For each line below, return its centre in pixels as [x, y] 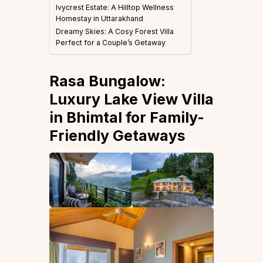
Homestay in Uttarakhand [100, 18]
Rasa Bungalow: [107, 81]
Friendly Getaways [117, 135]
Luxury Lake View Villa [131, 99]
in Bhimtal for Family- [127, 117]
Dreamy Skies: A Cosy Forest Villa [115, 31]
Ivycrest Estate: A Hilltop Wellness [115, 7]
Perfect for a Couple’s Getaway [111, 42]
